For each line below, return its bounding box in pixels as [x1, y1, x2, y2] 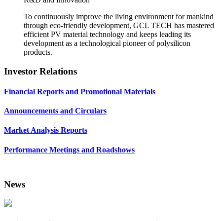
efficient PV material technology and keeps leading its [24, 30, 191, 38]
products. [24, 47, 52, 56]
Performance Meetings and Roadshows [4, 145, 135, 154]
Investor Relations [4, 66, 77, 76]
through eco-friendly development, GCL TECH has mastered [24, 21, 214, 30]
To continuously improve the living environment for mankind [24, 12, 214, 21]
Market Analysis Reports [4, 126, 87, 135]
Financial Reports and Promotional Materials [4, 87, 155, 96]
